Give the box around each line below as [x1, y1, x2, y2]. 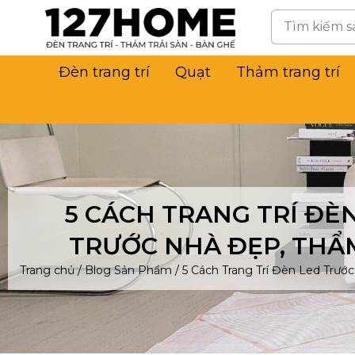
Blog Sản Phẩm [85, 263, 172, 277]
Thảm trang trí [236, 63, 340, 81]
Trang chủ [20, 263, 74, 277]
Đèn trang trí [59, 63, 150, 81]
